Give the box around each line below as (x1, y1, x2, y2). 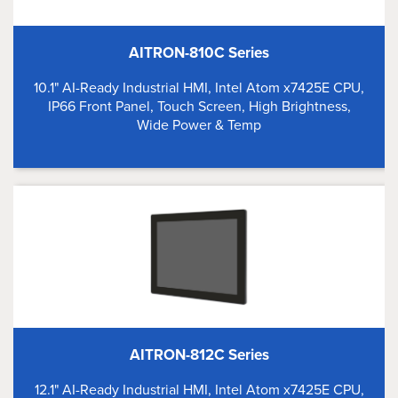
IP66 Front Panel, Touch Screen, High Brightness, (47, 96, 351, 116)
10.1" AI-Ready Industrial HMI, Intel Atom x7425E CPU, (34, 77, 364, 98)
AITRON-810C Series (129, 42, 269, 64)
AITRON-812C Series (129, 344, 269, 366)
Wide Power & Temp (137, 115, 261, 135)
